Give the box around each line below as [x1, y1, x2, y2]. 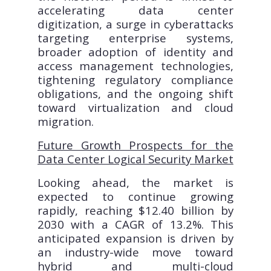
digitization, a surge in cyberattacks [37, 16, 234, 32]
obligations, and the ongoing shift [37, 86, 234, 102]
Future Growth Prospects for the [37, 137, 234, 153]
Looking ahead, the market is [37, 175, 234, 191]
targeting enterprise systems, [37, 30, 234, 46]
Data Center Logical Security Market [37, 151, 233, 167]
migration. [37, 114, 94, 129]
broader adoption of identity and [37, 44, 234, 60]
